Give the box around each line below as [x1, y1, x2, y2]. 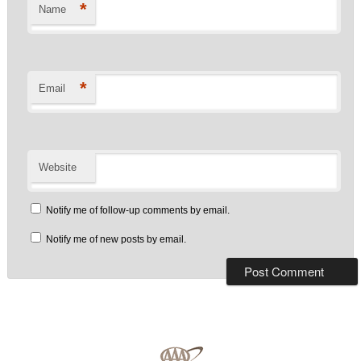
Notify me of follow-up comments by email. [46, 205, 230, 217]
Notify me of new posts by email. [46, 234, 187, 246]
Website [39, 161, 77, 174]
